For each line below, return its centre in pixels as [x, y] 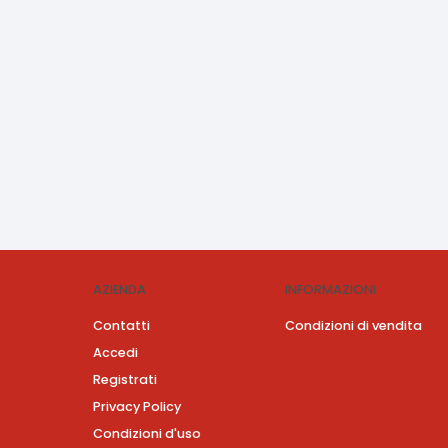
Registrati [125, 380]
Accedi [115, 353]
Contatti [121, 326]
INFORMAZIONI [330, 289]
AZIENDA [119, 289]
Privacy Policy [137, 407]
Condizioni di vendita [353, 326]
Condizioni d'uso [147, 434]
